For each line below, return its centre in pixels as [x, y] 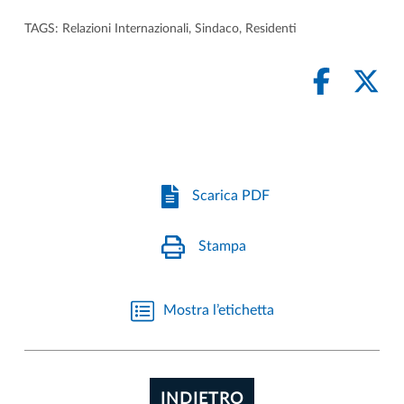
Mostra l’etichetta [218, 311]
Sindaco [217, 28]
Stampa [222, 247]
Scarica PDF [231, 196]
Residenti [271, 28]
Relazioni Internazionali [125, 28]
